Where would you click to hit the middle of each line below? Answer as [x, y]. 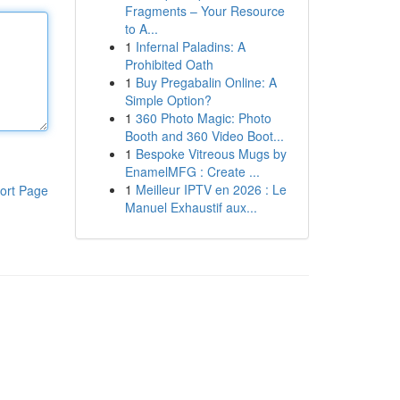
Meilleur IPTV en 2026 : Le [211, 189]
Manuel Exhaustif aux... [191, 207]
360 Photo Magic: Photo [203, 118]
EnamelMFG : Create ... [192, 171]
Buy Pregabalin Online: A [206, 82]
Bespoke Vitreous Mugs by [211, 154]
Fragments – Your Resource [204, 11]
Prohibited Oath [169, 64]
